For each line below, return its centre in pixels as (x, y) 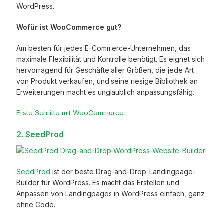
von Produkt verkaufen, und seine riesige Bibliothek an (107, 81)
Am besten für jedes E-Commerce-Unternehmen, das (104, 48)
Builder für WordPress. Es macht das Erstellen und (98, 183)
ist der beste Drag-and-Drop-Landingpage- (123, 172)
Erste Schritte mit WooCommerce (70, 113)
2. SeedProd (40, 135)
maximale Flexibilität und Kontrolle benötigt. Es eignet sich (111, 59)
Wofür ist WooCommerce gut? (69, 27)
